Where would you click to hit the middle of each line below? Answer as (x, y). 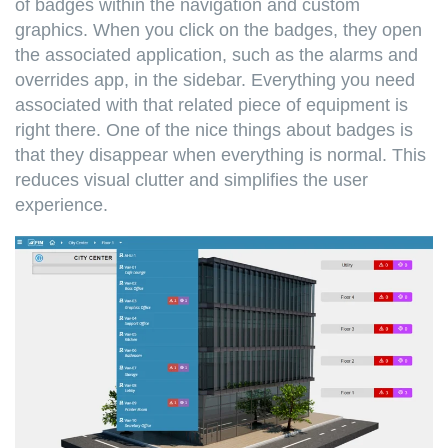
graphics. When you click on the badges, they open (218, 29)
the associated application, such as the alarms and (216, 54)
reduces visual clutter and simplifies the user (191, 179)
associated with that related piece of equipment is (211, 104)
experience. (64, 204)
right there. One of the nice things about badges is (214, 129)
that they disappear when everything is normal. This (220, 154)
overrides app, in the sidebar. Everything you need (215, 79)
